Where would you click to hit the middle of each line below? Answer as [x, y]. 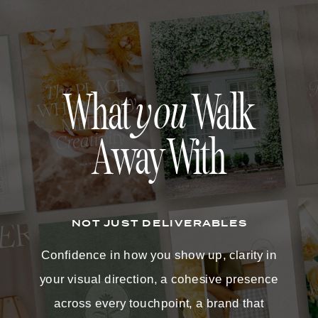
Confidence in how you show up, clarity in [159, 255]
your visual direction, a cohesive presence [159, 279]
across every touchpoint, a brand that [159, 303]
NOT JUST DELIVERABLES [159, 223]
